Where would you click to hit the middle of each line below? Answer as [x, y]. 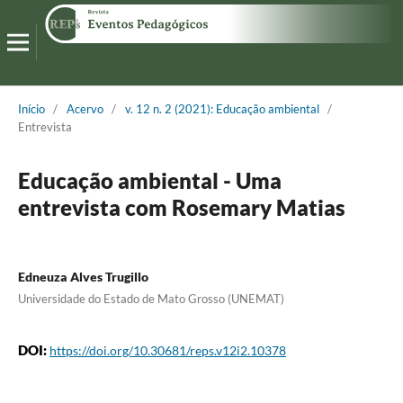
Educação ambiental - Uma [149, 180]
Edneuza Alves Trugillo [83, 276]
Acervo [85, 108]
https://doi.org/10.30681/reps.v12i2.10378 [167, 350]
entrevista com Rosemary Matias [181, 207]
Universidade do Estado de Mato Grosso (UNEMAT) [151, 298]
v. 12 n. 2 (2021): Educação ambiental [222, 108]
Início [31, 108]
